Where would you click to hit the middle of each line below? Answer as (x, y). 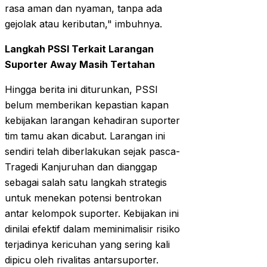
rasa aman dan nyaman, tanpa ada (83, 9)
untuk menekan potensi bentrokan (83, 198)
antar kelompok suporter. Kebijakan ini (92, 214)
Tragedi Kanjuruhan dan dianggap (81, 167)
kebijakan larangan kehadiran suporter (92, 121)
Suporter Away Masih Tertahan (80, 65)
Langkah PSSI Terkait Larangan (79, 49)
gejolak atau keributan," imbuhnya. (83, 24)
